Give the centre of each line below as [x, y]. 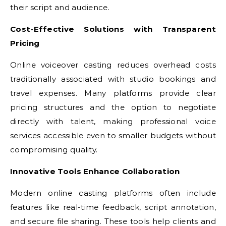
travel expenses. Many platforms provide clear [113, 93]
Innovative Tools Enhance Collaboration [95, 171]
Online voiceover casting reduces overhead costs [113, 65]
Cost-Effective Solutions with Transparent [113, 29]
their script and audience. [60, 7]
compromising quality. [54, 150]
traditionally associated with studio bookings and [113, 79]
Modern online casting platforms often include [113, 193]
